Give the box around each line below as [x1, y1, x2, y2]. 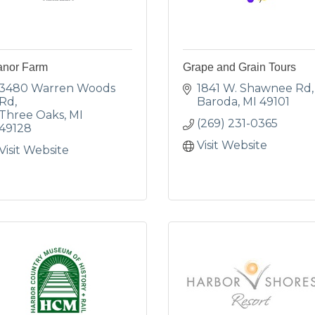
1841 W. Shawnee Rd [197, 82, 311, 95]
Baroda [197, 95, 238, 108]
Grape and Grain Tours [183, 61, 296, 73]
